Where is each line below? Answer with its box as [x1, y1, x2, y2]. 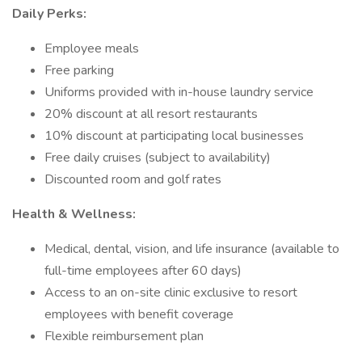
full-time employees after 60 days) [44, 262, 242, 280]
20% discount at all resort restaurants [44, 105, 258, 123]
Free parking [44, 61, 114, 79]
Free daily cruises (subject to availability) [44, 149, 271, 166]
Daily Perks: [12, 5, 86, 23]
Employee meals [44, 40, 139, 57]
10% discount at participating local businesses [44, 127, 304, 145]
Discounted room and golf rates [44, 170, 221, 188]
